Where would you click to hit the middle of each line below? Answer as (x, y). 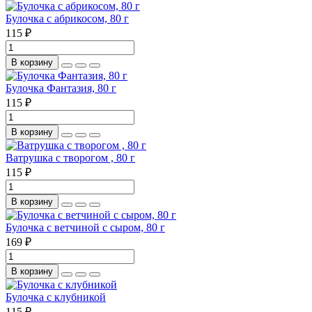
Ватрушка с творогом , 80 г (70, 157)
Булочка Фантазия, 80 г (61, 88)
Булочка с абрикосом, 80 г (67, 18)
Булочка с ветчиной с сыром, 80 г (85, 227)
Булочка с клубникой (56, 297)
